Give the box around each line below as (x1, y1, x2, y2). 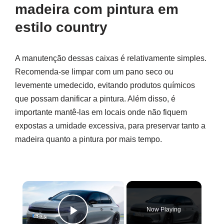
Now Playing (146, 206, 181, 213)
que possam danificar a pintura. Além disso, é (15, 94, 175, 103)
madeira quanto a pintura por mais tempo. (15, 135, 162, 143)
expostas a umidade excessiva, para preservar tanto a (15, 121, 205, 130)
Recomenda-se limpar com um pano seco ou (15, 67, 173, 76)
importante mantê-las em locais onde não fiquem (15, 108, 187, 116)
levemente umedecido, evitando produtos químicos (15, 81, 195, 89)
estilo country (15, 19, 107, 35)
